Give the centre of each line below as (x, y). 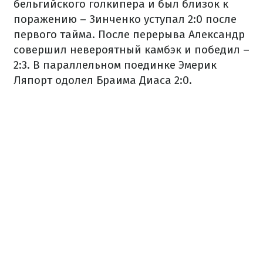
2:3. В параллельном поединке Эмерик (115, 65)
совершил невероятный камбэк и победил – (131, 50)
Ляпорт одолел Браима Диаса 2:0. (103, 80)
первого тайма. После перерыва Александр (129, 35)
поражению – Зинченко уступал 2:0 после (125, 19)
